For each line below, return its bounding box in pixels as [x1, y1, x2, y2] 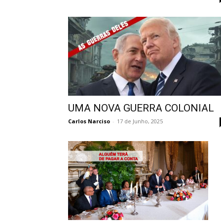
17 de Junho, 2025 [117, 117, 163, 125]
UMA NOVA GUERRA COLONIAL [68, 102, 214, 114]
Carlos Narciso [68, 117, 110, 125]
